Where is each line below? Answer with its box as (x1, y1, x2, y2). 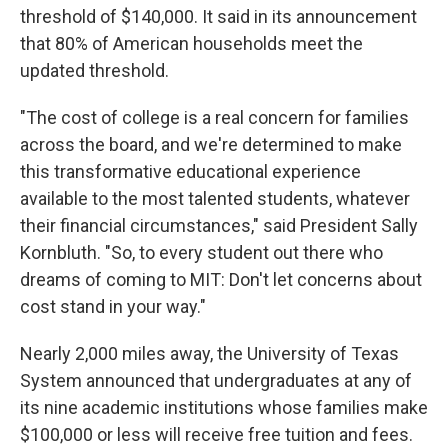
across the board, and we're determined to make (20, 134, 402, 155)
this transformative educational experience (20, 161, 361, 182)
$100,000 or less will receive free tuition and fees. (20, 424, 413, 445)
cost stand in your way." (20, 296, 206, 317)
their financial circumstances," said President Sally (20, 215, 418, 236)
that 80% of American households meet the (20, 33, 363, 54)
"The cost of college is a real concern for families (20, 107, 409, 128)
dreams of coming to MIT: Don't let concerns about (20, 269, 422, 290)
